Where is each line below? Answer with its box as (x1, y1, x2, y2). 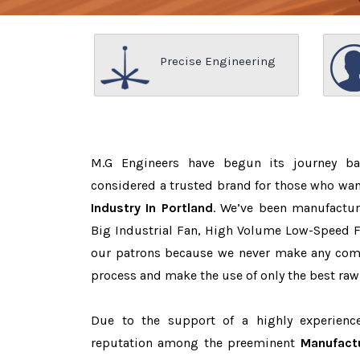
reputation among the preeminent (91, 335, 301, 350)
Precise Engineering (160, 54, 276, 68)
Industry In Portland (91, 200, 213, 215)
